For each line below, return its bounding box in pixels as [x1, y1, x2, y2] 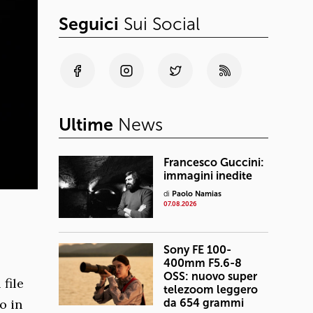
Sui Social [119, 13, 200, 35]
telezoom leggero [163, 283, 258, 296]
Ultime [59, 114, 113, 136]
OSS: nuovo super [163, 270, 257, 283]
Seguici [59, 13, 119, 35]
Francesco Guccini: [163, 156, 264, 169]
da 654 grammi [163, 296, 244, 310]
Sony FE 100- [163, 243, 231, 256]
